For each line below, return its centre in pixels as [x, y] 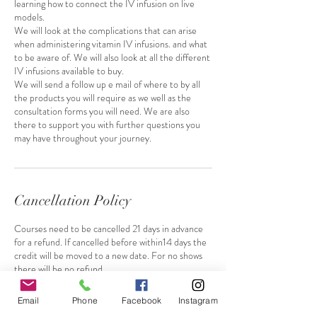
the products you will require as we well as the [103, 98]
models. [29, 17]
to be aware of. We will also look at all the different [112, 57]
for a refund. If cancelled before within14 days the [110, 242]
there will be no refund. [59, 269]
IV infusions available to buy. [69, 71]
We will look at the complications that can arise [105, 30]
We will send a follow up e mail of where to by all [107, 84]
